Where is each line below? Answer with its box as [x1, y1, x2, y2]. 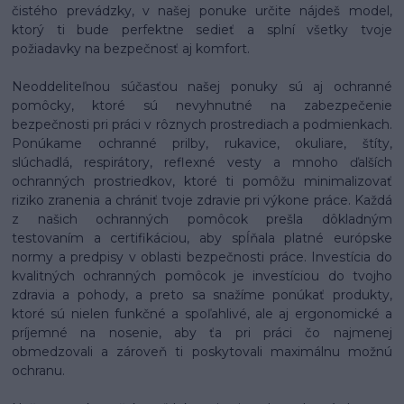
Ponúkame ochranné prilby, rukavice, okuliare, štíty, [12, 135, 392, 152]
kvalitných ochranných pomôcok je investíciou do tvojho [12, 268, 392, 285]
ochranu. [12, 363, 66, 380]
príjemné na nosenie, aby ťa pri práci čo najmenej [12, 325, 392, 342]
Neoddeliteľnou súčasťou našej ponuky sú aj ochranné [12, 78, 392, 96]
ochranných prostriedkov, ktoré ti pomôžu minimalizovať [12, 173, 392, 190]
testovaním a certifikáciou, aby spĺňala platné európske [12, 230, 392, 247]
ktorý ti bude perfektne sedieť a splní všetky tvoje [12, 22, 392, 39]
